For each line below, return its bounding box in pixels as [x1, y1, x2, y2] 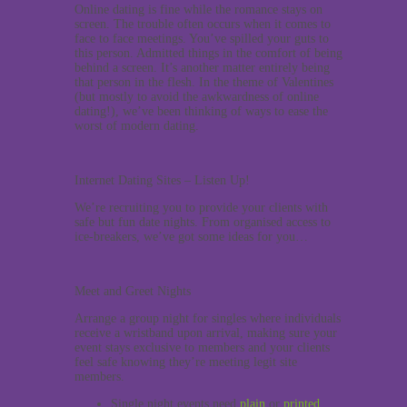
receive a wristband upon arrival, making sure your [74, 326, 337, 341]
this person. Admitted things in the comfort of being [74, 46, 342, 61]
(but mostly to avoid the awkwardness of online [74, 90, 319, 104]
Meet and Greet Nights [74, 284, 191, 299]
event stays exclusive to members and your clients [74, 341, 330, 355]
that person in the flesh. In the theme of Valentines [74, 75, 333, 90]
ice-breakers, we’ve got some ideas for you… [74, 230, 308, 244]
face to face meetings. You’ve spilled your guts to [74, 32, 329, 46]
